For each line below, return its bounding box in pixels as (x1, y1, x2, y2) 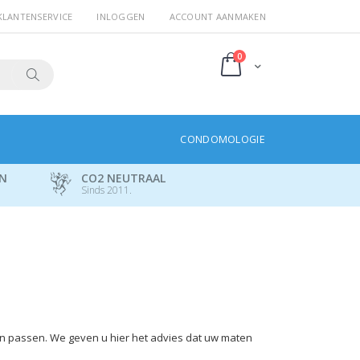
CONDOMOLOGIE (180, 132, 265, 146)
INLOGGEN (96, 10, 145, 22)
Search (31, 98, 67, 113)
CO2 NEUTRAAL (81, 170, 166, 186)
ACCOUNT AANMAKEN (169, 10, 266, 22)
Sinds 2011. (81, 182, 132, 197)
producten (240, 49, 284, 61)
